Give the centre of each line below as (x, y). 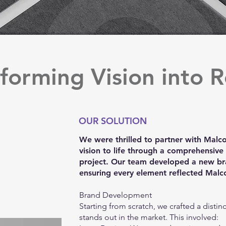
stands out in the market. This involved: (149, 217)
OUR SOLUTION (113, 121)
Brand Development (116, 195)
